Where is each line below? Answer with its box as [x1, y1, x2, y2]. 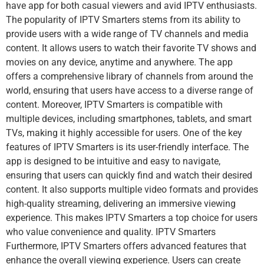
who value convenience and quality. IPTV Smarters [6, 226, 216, 238]
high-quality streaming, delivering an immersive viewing [6, 198, 236, 210]
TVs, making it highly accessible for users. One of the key [6, 127, 242, 139]
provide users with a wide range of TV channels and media [6, 28, 249, 40]
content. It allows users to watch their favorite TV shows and [6, 42, 256, 54]
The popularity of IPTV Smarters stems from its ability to [6, 14, 240, 26]
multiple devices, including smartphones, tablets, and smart [6, 113, 252, 125]
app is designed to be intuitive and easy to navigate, [6, 156, 220, 167]
